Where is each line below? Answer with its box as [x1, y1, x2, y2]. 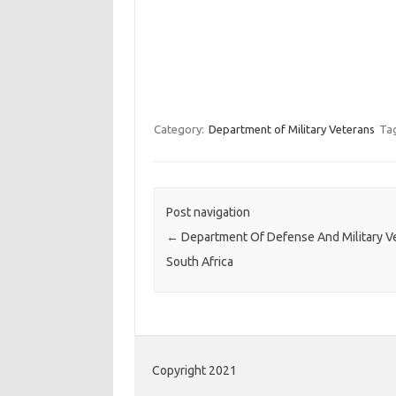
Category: [153, 123, 207, 135]
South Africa [165, 255, 233, 270]
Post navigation [165, 205, 250, 220]
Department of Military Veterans [208, 123, 375, 135]
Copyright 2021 [152, 363, 237, 378]
